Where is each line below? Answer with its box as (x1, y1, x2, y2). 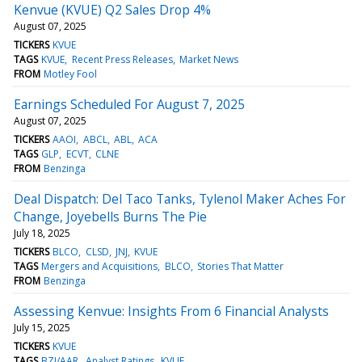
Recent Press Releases (71, 52, 173, 66)
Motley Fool (44, 66, 98, 81)
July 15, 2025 (14, 320, 70, 335)
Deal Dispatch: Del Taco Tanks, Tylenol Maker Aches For (14, 189, 346, 208)
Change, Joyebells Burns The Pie (14, 207, 207, 225)
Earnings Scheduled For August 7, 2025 (14, 95, 245, 113)
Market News (179, 52, 238, 66)
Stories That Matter (196, 259, 284, 273)
